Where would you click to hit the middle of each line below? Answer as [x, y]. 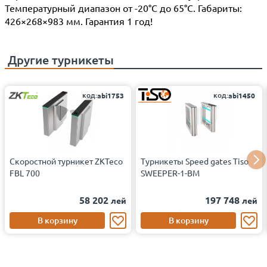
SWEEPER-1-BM [170, 173]
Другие [28, 60]
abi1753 [111, 95]
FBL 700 [25, 173]
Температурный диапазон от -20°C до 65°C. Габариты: [123, 8]
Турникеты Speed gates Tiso [195, 161]
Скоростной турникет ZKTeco [66, 161]
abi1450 [242, 95]
